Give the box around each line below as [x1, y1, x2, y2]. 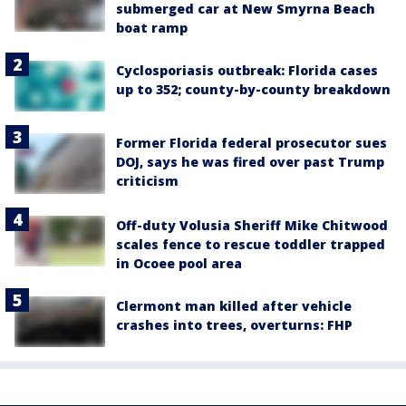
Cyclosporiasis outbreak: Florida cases [116, 62, 378, 80]
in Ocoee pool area [116, 254, 242, 272]
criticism [116, 172, 179, 190]
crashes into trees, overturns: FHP [116, 315, 353, 333]
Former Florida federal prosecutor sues [116, 134, 387, 152]
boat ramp [116, 19, 188, 37]
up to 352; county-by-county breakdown [116, 81, 391, 99]
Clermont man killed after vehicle [116, 296, 352, 314]
